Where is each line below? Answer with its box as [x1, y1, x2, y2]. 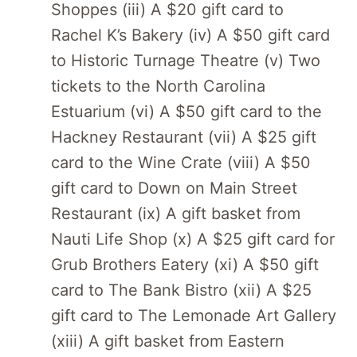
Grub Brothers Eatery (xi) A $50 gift [51, 254, 319, 274]
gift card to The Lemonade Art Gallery [51, 305, 336, 325]
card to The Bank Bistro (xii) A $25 [51, 280, 312, 300]
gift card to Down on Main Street [51, 178, 297, 198]
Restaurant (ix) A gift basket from [51, 203, 300, 223]
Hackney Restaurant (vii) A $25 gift [51, 127, 316, 147]
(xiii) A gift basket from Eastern [51, 331, 284, 351]
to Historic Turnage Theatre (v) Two [51, 50, 320, 70]
